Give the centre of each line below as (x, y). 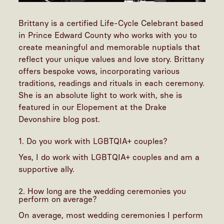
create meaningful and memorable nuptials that (109, 47)
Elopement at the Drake (122, 107)
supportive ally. (48, 169)
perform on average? (60, 199)
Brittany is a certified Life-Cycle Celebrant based (111, 23)
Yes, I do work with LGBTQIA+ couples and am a (109, 157)
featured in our (48, 107)
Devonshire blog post (58, 119)
